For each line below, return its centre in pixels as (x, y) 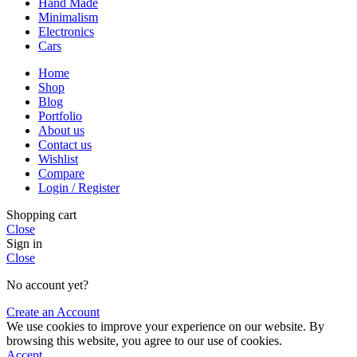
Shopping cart (41, 215)
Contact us (65, 145)
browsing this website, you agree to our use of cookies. (144, 341)
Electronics (66, 32)
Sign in (24, 244)
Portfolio (60, 116)
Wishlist (58, 159)
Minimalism (68, 18)
